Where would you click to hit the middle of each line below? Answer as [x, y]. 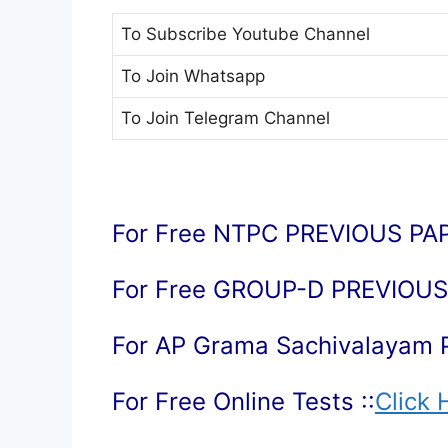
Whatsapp [222, 75]
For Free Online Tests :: [243, 401]
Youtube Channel [301, 33]
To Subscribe [176, 33]
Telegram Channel [254, 117]
